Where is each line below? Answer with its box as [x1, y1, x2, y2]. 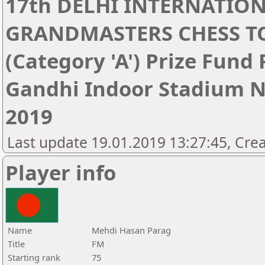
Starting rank [8, 251, 60, 263]
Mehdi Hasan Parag [92, 224, 171, 236]
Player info [5, 159, 116, 186]
